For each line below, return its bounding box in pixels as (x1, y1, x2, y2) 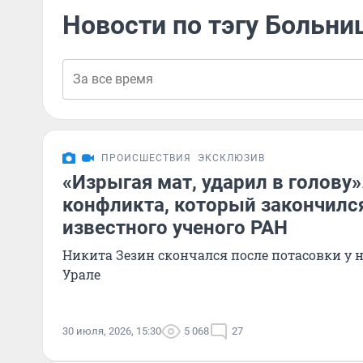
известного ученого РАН (62, 216, 288, 239)
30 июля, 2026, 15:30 (62, 325, 161, 337)
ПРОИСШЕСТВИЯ (101, 152, 191, 164)
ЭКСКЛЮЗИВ (198, 152, 265, 164)
